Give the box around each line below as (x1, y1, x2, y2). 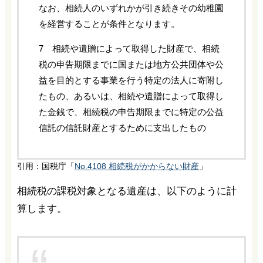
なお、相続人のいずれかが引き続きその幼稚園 (38, 3, 224, 14)
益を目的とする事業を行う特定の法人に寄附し (38, 75, 224, 86)
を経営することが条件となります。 (38, 19, 180, 29)
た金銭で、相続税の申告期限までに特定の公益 (38, 107, 224, 117)
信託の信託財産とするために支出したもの (38, 123, 206, 133)
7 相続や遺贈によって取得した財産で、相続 (38, 43, 220, 54)
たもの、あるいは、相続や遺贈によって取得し (38, 91, 224, 102)
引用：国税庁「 (16, 162, 75, 171)
